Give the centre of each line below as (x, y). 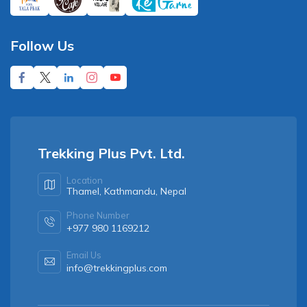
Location (85, 180)
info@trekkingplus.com (117, 268)
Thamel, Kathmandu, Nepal (126, 191)
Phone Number (98, 215)
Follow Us (42, 45)
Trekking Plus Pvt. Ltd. (111, 153)
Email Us (84, 255)
